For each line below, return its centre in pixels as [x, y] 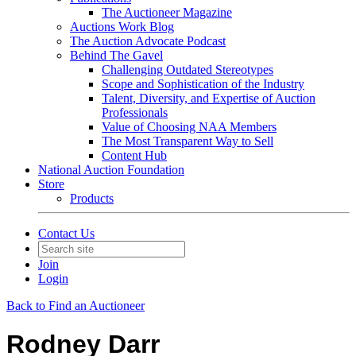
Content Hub [134, 155]
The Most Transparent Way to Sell [188, 141]
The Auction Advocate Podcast [148, 41]
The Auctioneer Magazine [167, 12]
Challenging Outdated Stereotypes [188, 70]
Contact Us [66, 233]
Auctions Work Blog [122, 27]
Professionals [135, 112]
